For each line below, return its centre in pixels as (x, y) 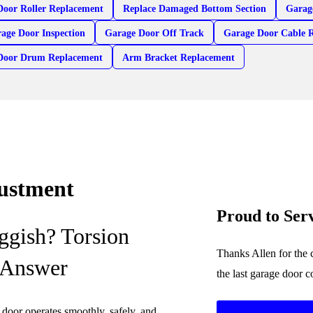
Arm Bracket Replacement (179, 57)
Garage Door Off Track (155, 33)
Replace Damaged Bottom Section (195, 8)
